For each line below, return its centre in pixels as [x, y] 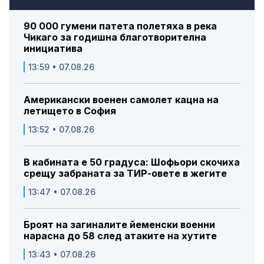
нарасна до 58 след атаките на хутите [120, 236]
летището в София [70, 111]
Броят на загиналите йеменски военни [119, 225]
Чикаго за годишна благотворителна [115, 37]
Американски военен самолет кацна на [121, 100]
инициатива [53, 49]
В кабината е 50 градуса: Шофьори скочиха [132, 162]
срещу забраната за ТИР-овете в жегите [125, 174]
